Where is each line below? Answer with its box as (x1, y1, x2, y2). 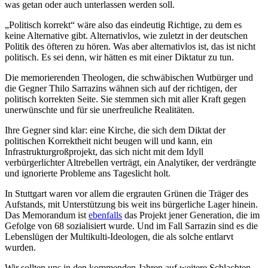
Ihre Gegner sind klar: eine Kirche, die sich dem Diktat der (5, 125, 226, 136)
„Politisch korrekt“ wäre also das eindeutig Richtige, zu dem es (5, 20, 242, 31)
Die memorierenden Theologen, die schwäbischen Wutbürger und (5, 72, 253, 83)
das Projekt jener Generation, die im (122, 210, 260, 221)
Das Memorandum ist (5, 210, 89, 221)
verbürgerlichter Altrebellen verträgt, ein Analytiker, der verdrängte (5, 157, 256, 168)
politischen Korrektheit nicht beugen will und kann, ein (5, 136, 212, 147)
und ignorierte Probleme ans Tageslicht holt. (5, 168, 170, 179)
